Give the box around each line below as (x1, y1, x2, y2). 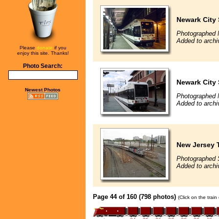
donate (36, 45, 53, 50)
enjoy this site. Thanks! (17, 50, 69, 56)
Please (19, 45, 37, 50)
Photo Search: (23, 63, 63, 69)
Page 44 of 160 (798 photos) (93, 193, 176, 200)
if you (52, 45, 66, 50)
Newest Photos (25, 87, 61, 92)
